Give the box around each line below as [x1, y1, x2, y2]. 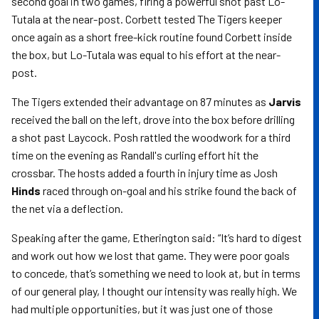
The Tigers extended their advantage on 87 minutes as [11, 95, 268, 108]
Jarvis [268, 95, 301, 108]
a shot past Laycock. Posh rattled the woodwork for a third [11, 130, 291, 144]
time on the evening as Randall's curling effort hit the [11, 148, 258, 162]
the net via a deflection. [11, 202, 123, 215]
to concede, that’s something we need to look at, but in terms [11, 266, 300, 280]
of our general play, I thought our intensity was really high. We [11, 284, 297, 298]
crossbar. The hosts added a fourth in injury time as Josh [11, 166, 278, 179]
